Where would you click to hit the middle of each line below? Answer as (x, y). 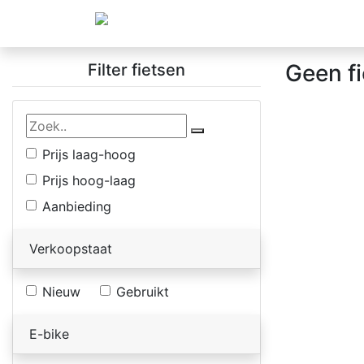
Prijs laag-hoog (89, 154)
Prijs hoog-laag (89, 180)
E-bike (49, 334)
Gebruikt (143, 291)
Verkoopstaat (71, 248)
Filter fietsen (136, 69)
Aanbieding (77, 206)
